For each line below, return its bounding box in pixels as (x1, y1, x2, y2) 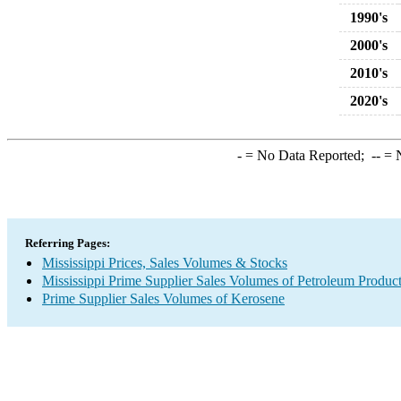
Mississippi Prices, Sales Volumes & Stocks (42, 255, 287, 270)
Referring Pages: (25, 236, 110, 250)
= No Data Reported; (241, 148, 371, 163)
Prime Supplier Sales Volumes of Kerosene (42, 291, 285, 306)
